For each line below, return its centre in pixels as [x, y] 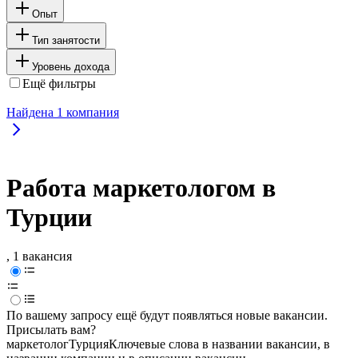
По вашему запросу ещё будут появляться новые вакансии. [167, 316]
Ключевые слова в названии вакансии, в [219, 344]
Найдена [32, 112]
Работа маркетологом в [141, 188]
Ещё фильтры [59, 83]
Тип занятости [66, 40]
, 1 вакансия [39, 257]
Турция [89, 344]
